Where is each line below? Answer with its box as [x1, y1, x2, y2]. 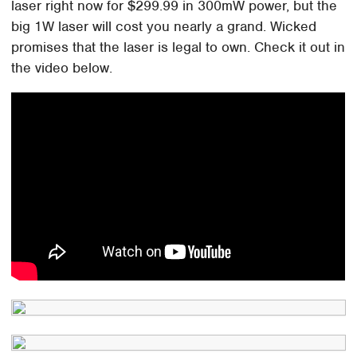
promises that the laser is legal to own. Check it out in [11, 37, 346, 56]
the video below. [11, 58, 113, 76]
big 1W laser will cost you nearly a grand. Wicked [11, 17, 317, 35]
